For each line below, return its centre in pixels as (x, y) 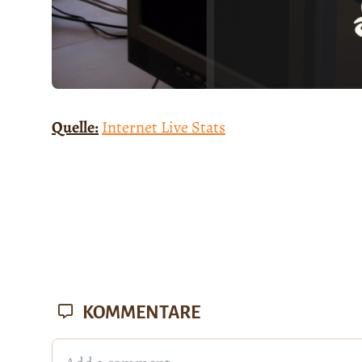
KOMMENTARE (140, 312)
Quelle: (75, 127)
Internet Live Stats (164, 127)
